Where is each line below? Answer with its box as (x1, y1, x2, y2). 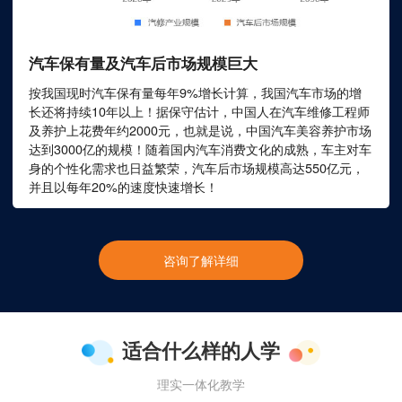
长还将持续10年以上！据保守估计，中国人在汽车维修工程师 (29, 100, 371, 120)
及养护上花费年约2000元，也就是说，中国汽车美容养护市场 (29, 119, 372, 139)
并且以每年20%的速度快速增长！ (29, 176, 219, 196)
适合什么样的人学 (122, 336, 280, 364)
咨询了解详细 (163, 249, 239, 269)
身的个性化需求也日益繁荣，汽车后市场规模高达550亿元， (29, 157, 365, 177)
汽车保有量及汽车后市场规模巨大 (29, 51, 258, 74)
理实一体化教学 (157, 374, 245, 394)
